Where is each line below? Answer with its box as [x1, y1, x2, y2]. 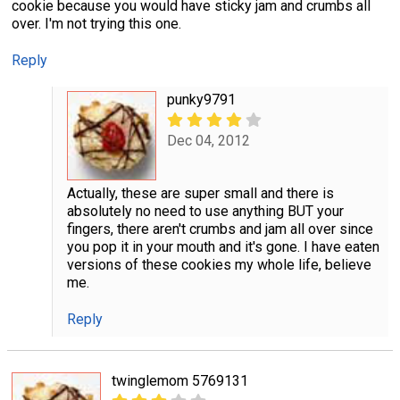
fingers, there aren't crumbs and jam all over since [66, 220, 373, 237]
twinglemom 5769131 [112, 372, 248, 389]
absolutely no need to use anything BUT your [66, 202, 344, 220]
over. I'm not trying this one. [12, 14, 181, 32]
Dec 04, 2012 [166, 132, 250, 150]
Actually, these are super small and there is [66, 184, 334, 202]
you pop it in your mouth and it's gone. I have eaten [66, 237, 379, 255]
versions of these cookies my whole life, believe [66, 255, 371, 273]
